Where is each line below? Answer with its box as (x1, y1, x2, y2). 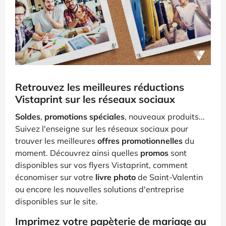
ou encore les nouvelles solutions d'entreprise (15, 184, 184, 194)
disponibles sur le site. (15, 196, 98, 206)
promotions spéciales (44, 111, 125, 122)
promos (140, 147, 168, 158)
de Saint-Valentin (136, 172, 203, 182)
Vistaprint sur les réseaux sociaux (15, 92, 175, 105)
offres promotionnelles (97, 135, 183, 146)
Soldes (15, 111, 40, 122)
